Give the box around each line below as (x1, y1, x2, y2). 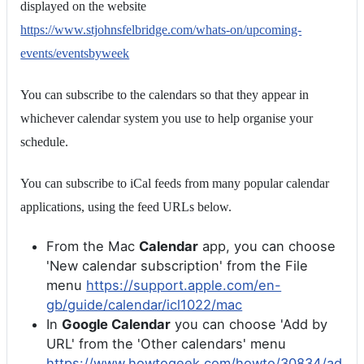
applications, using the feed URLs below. (20, 198, 232, 214)
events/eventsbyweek (20, 45, 130, 61)
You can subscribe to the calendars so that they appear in (20, 86, 310, 102)
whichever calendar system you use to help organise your (20, 110, 314, 126)
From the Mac (46, 237, 140, 254)
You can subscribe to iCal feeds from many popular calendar (20, 175, 330, 191)
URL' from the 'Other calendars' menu (46, 335, 287, 352)
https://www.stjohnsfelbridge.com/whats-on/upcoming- (20, 21, 302, 37)
